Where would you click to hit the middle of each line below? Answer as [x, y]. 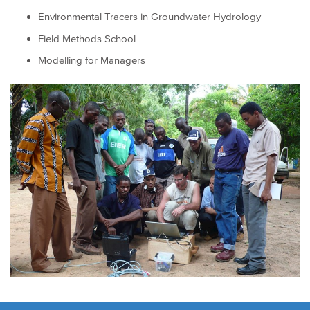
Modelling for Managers [92, 60]
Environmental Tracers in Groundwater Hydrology [149, 17]
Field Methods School [87, 38]
